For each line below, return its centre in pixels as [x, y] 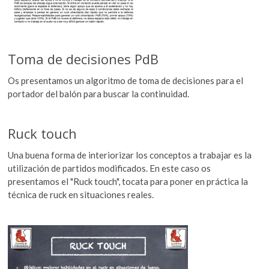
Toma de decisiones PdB [83, 59]
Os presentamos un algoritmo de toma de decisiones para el [126, 80]
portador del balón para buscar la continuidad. [99, 93]
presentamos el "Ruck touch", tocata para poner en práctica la [128, 181]
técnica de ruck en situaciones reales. [81, 194]
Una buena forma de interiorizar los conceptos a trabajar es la [130, 155]
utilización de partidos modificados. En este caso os [110, 168]
